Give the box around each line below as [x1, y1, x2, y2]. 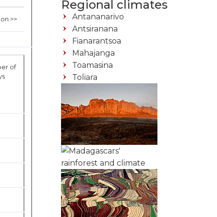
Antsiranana [72, 24, 118, 33]
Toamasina [72, 60, 113, 70]
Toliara [72, 72, 97, 82]
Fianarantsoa [72, 36, 121, 46]
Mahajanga [72, 48, 115, 58]
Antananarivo [72, 12, 124, 21]
